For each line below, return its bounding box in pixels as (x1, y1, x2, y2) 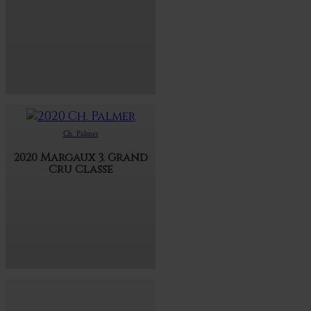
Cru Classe (48, 162, 113, 178)
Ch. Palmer (62, 129, 99, 138)
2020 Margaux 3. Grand (13, 150, 148, 166)
